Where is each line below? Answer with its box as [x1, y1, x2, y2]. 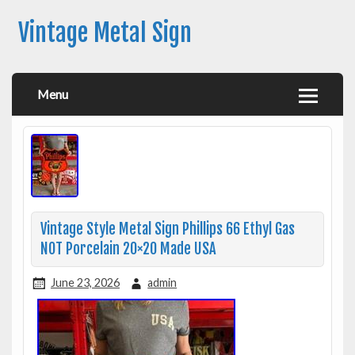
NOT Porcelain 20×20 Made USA [40, 239, 216, 258]
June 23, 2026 [50, 275, 120, 289]
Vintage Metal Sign [17, 17, 192, 49]
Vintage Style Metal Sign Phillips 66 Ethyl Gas [40, 219, 295, 239]
